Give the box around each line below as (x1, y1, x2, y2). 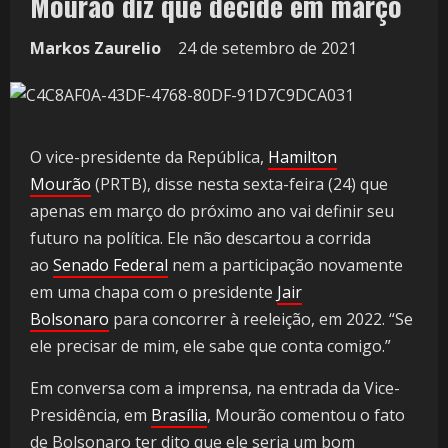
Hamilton (268, 146, 337, 169)
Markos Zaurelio (30, 37, 161, 60)
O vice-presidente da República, (30, 146, 268, 169)
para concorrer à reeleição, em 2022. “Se (109, 308, 413, 331)
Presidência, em (30, 404, 151, 427)
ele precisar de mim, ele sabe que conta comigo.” (30, 335, 391, 358)
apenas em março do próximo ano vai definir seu (30, 200, 394, 223)
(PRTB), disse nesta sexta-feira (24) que (91, 173, 388, 196)
